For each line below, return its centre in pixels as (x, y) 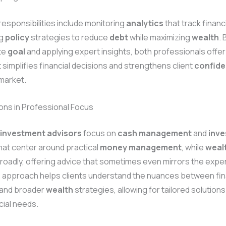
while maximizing (160, 38)
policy (17, 38)
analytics (145, 23)
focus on (100, 133)
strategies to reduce (69, 38)
